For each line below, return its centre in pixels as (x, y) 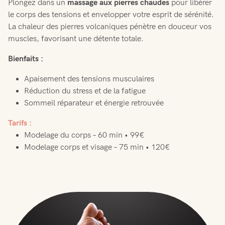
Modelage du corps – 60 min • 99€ (84, 135)
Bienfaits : (26, 59)
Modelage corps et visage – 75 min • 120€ (97, 147)
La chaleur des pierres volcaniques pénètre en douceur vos (110, 27)
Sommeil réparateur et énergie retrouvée (94, 103)
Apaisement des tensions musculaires (89, 79)
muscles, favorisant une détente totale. (76, 39)
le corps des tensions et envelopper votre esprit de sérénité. (111, 15)
